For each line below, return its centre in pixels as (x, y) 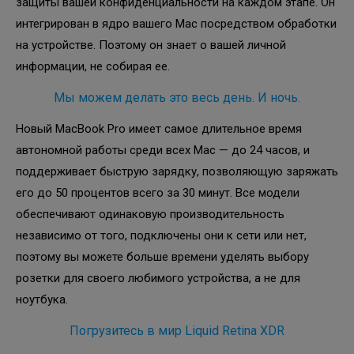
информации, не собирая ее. (93, 66)
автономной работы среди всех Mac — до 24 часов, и (163, 150)
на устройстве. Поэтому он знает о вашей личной (151, 45)
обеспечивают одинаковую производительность (150, 214)
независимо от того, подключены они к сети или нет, (161, 235)
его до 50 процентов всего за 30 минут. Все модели (158, 192)
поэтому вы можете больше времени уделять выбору (162, 256)
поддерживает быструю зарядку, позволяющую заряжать (177, 171)
